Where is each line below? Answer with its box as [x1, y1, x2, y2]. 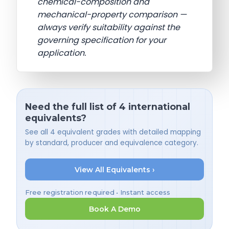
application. [37, 47, 86, 59]
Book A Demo [88, 204, 141, 214]
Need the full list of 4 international [25, 101, 190, 112]
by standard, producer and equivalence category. [25, 138, 198, 148]
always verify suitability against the [37, 21, 180, 33]
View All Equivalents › [74, 165, 155, 174]
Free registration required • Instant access [25, 189, 171, 197]
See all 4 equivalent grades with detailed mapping [25, 127, 201, 138]
